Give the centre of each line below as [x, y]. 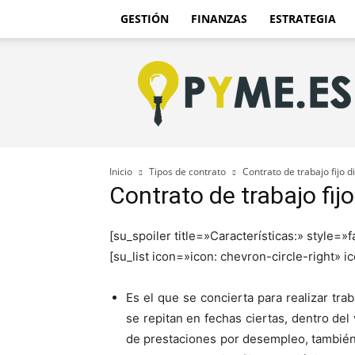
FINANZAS [219, 19]
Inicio [121, 172]
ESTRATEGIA [303, 19]
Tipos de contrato [187, 172]
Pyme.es [172, 65]
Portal [165, 98]
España [169, 148]
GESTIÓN [145, 19]
